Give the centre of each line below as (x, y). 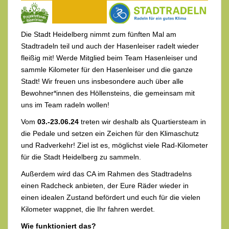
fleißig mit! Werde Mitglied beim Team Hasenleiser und (109, 58)
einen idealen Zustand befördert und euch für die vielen (111, 198)
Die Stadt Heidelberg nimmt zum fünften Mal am (99, 35)
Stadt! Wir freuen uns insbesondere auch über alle (102, 82)
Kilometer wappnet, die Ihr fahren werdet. (88, 209)
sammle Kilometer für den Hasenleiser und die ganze (107, 70)
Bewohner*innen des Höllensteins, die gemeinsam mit (108, 93)
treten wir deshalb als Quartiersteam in (142, 122)
